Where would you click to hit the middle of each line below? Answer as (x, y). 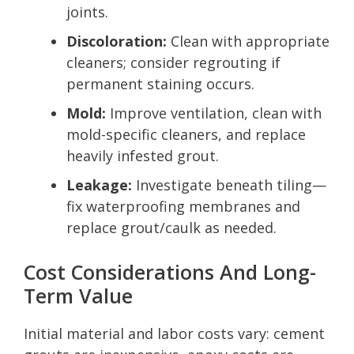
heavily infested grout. (143, 155)
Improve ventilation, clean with (214, 113)
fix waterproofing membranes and (183, 206)
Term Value (78, 295)
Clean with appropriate (248, 41)
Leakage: (99, 185)
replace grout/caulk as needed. (171, 227)
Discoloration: (117, 41)
